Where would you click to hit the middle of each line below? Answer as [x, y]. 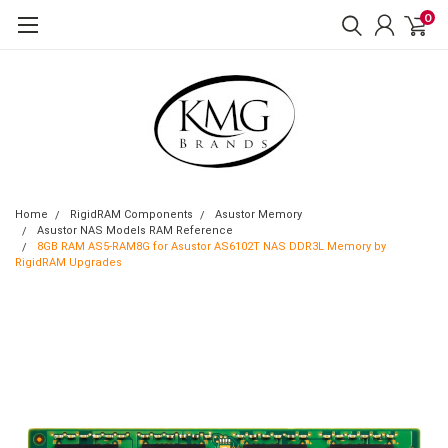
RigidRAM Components [131, 214]
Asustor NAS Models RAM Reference [135, 230]
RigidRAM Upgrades [68, 262]
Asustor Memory [258, 214]
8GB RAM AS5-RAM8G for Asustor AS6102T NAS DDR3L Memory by [211, 246]
